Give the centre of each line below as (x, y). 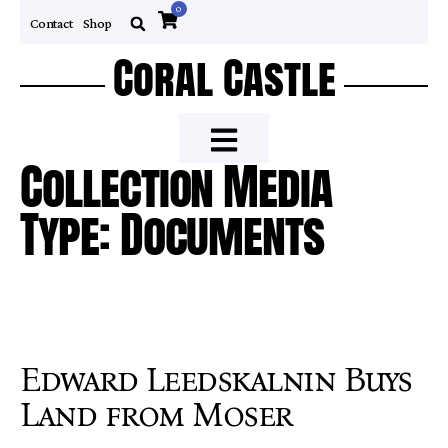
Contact (51, 23)
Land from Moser (156, 414)
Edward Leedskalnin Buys (216, 379)
